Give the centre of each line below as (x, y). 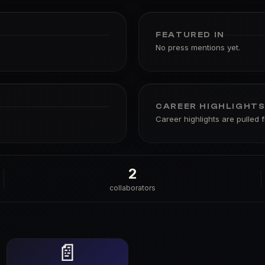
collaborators (132, 188)
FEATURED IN (190, 35)
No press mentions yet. (198, 47)
